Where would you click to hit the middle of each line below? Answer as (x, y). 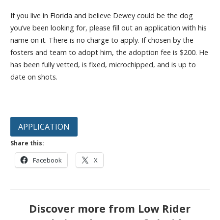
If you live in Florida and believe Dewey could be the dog (101, 16)
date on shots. (35, 77)
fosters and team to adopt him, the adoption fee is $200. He (109, 53)
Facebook (47, 160)
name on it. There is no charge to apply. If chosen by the (102, 40)
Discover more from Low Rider (110, 208)
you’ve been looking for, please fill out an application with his (108, 28)
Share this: (27, 143)
